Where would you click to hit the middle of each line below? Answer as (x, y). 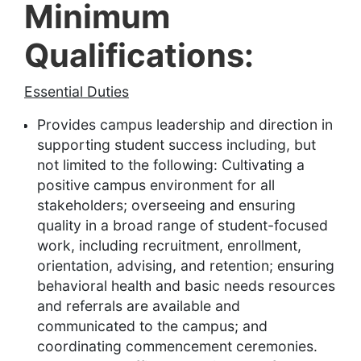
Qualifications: (139, 56)
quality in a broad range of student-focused (183, 226)
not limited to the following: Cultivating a (171, 165)
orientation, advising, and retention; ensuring (186, 266)
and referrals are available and (139, 306)
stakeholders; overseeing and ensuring (166, 205)
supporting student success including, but (176, 145)
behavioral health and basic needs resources (186, 286)
